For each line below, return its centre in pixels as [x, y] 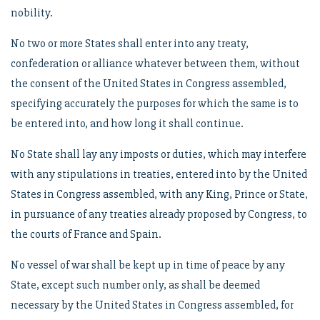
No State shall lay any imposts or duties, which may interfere [159, 154]
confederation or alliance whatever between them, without [155, 64]
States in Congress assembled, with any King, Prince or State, [159, 194]
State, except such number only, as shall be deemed [135, 285]
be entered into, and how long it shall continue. [127, 124]
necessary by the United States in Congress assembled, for [152, 305]
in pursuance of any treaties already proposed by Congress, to [159, 214]
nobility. [32, 13]
